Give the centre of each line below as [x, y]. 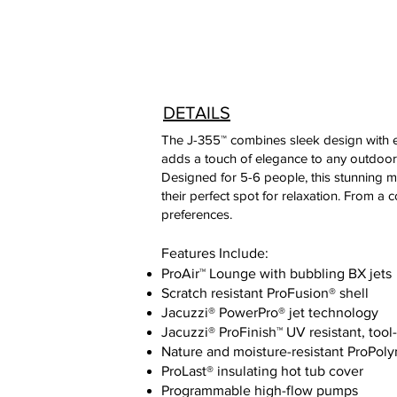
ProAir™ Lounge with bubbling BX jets [276, 273]
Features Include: [217, 253]
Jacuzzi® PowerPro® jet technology [270, 312]
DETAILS [197, 113]
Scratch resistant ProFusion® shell [265, 293]
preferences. [197, 214]
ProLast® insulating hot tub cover [262, 371]
